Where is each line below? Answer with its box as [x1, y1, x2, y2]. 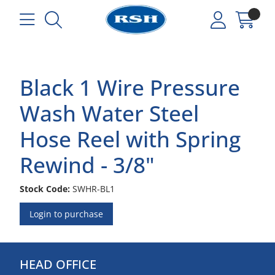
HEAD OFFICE [20, 256, 96, 273]
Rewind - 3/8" [20, 150, 155, 179]
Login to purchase [29, 208, 103, 220]
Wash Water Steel [20, 99, 199, 128]
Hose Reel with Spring [20, 125, 241, 153]
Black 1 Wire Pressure [20, 73, 240, 102]
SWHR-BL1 [72, 183, 115, 195]
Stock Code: [20, 183, 70, 195]
